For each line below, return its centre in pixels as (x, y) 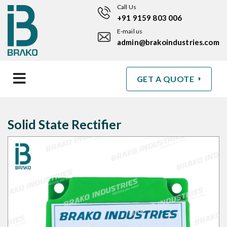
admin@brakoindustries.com (168, 42)
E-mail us (130, 31)
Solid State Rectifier (65, 124)
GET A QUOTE (166, 79)
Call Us (127, 7)
